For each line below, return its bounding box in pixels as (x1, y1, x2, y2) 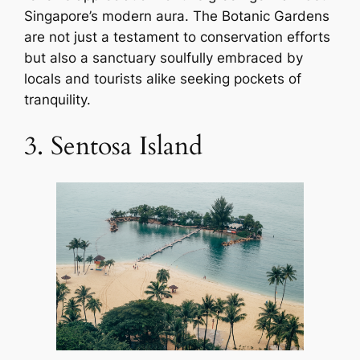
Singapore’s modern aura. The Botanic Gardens (24, 8, 330, 25)
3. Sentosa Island (24, 129, 203, 163)
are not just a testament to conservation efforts (24, 29, 331, 46)
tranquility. (24, 92, 92, 108)
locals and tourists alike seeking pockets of (24, 71, 302, 88)
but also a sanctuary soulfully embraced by (24, 50, 304, 67)
